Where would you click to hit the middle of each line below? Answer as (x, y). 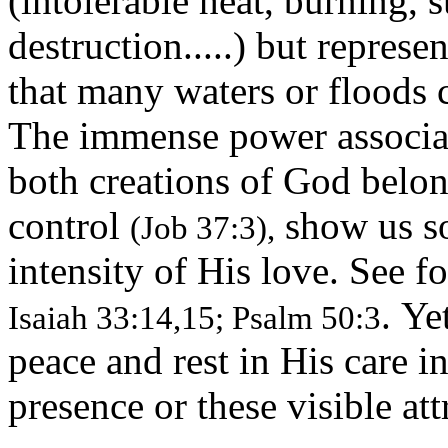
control (69, 225)
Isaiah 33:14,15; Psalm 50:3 (194, 317)
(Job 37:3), (202, 227)
